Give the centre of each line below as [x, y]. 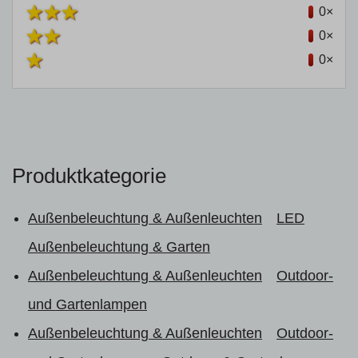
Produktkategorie [89, 176]
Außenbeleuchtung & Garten [119, 247]
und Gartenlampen [88, 304]
